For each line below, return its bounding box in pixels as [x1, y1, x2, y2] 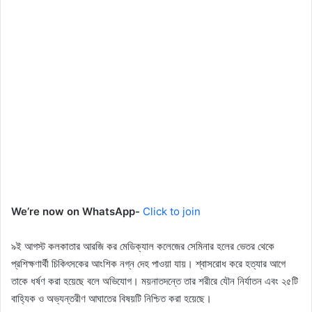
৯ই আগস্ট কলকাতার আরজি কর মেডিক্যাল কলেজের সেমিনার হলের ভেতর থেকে [11, 240, 274, 253]
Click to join [143, 205, 201, 219]
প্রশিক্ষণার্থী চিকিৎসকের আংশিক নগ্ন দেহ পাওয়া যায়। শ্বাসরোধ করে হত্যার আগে [11, 257, 286, 271]
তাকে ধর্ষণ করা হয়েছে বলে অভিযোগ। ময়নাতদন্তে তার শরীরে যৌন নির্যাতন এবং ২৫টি [11, 274, 298, 288]
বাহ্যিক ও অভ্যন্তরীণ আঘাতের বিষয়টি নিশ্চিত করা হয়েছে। [11, 292, 212, 306]
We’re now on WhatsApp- [11, 205, 143, 219]
